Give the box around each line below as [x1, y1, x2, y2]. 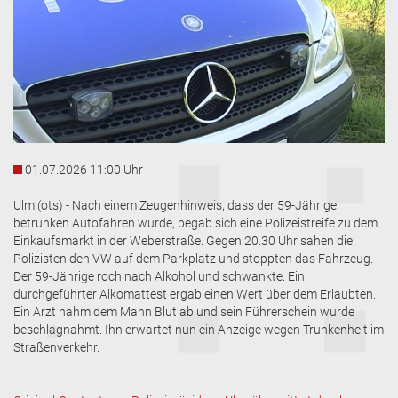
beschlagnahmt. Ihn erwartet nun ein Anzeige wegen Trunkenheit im [13, 322, 384, 338]
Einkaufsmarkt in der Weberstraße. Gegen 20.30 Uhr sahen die [13, 234, 353, 249]
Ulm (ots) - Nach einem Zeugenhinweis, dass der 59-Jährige [13, 198, 337, 213]
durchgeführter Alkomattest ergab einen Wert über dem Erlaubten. [13, 287, 376, 302]
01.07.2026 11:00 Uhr [25, 163, 143, 178]
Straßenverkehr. [13, 340, 99, 355]
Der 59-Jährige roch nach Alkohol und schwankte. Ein [13, 269, 305, 284]
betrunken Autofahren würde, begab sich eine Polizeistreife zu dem [13, 216, 378, 231]
